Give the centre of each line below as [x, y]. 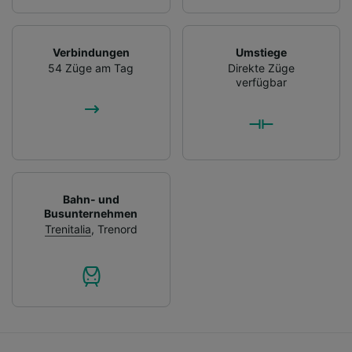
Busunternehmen [91, 213]
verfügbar [261, 82]
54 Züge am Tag [91, 68]
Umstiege [261, 52]
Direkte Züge [261, 68]
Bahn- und [91, 199]
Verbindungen [91, 52]
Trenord [117, 229]
